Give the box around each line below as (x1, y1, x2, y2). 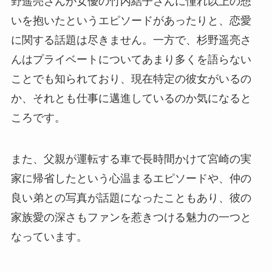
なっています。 (10, 231, 87, 243)
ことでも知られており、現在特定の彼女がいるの (10, 73, 251, 86)
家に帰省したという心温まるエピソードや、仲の (10, 172, 251, 185)
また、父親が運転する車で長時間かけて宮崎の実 (10, 153, 251, 166)
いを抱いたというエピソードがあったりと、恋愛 (10, 15, 251, 27)
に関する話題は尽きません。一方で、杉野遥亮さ (10, 34, 251, 47)
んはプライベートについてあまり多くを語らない (10, 53, 251, 66)
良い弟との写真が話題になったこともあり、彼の (10, 192, 251, 205)
